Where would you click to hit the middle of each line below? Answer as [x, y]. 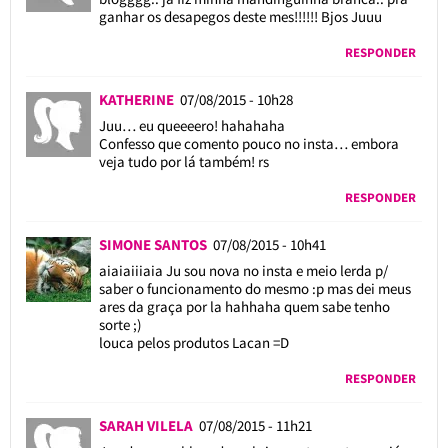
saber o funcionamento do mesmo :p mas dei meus [254, 288]
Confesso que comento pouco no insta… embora [248, 143]
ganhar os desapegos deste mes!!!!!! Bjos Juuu [240, 16]
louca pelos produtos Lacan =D [193, 342]
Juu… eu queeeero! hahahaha [191, 125]
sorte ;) [120, 324]
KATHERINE [139, 99]
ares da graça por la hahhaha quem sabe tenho [244, 306]
